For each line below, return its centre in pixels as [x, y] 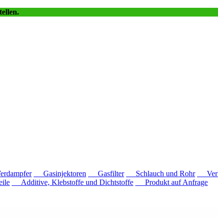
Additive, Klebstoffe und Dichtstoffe [73, 182]
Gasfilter [106, 173]
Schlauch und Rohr [161, 173]
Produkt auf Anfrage [172, 182]
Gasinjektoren [60, 173]
